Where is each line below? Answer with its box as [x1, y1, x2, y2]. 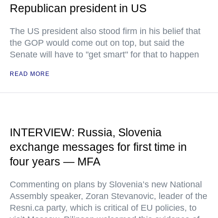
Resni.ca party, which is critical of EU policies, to [10, 203, 197, 213]
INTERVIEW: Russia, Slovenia [10, 126, 162, 139]
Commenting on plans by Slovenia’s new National [10, 180, 202, 189]
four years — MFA [10, 155, 100, 168]
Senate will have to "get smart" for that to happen [10, 50, 199, 59]
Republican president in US [10, 2, 146, 15]
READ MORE [10, 71, 50, 77]
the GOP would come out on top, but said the [10, 38, 184, 48]
